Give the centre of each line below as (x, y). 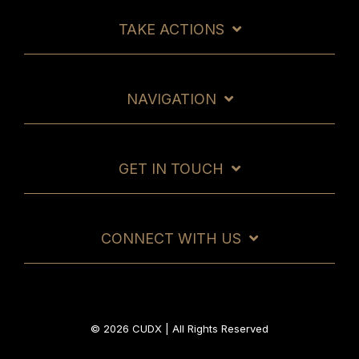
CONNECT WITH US (171, 238)
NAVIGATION (171, 99)
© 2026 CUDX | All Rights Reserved (179, 329)
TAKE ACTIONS (171, 29)
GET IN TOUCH (171, 169)
